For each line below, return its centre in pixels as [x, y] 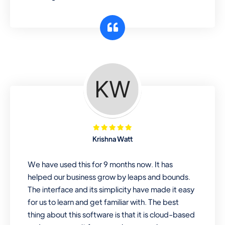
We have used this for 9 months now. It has [100, 164]
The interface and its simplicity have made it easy [111, 189]
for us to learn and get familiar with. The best [103, 201]
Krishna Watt [113, 138]
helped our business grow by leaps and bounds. [109, 176]
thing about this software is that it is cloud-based [111, 214]
